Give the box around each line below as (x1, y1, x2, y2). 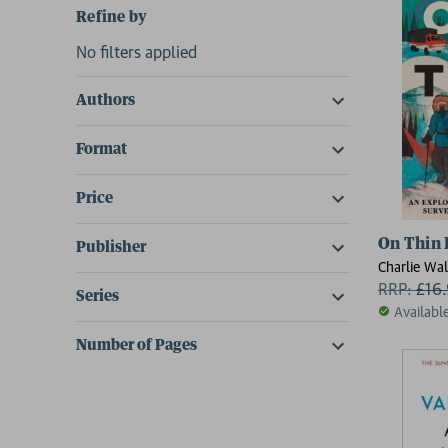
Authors (76, 92, 135, 108)
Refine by (76, 9, 148, 25)
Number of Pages (76, 337, 197, 353)
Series (76, 288, 119, 304)
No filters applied (76, 41, 197, 62)
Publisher (76, 239, 146, 255)
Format (76, 141, 127, 157)
